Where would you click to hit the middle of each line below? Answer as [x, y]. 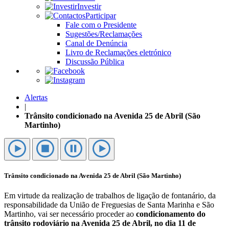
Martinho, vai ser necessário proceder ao [70, 214]
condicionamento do [171, 214]
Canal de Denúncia [96, 43]
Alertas [36, 97]
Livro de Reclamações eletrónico [118, 52]
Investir [89, 6]
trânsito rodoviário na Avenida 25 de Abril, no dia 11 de [100, 223]
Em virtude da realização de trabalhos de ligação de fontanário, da [110, 196]
